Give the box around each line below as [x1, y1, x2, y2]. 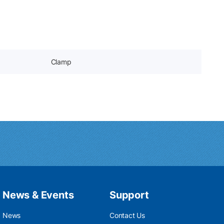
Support [109, 189, 149, 201]
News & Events [2, 189, 74, 201]
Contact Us [109, 211, 145, 219]
